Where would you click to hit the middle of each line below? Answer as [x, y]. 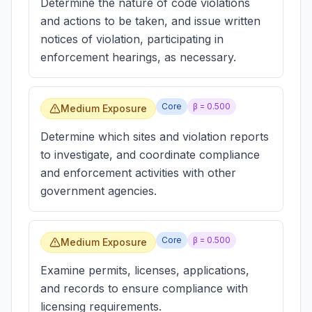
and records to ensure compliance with [144, 288]
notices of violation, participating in [132, 39]
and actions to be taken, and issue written [150, 21]
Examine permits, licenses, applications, [145, 270]
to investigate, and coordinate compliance [150, 155]
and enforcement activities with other [138, 173]
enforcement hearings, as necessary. [138, 57]
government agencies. [99, 191]
